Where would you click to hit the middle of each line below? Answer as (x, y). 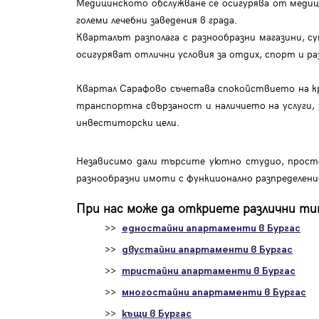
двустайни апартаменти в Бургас (207, 250)
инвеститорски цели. (128, 122)
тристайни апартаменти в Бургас (209, 271)
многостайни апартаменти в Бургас (214, 293)
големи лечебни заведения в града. (157, 20)
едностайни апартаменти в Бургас (211, 229)
